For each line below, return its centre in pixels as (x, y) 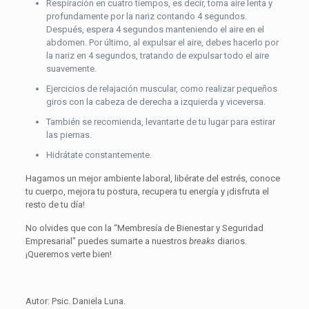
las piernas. (69, 134)
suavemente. (71, 68)
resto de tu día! (55, 204)
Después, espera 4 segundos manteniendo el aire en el (155, 29)
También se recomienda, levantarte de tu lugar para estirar (160, 121)
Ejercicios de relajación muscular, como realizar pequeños (161, 88)
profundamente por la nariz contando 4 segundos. (146, 16)
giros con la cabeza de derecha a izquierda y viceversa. (156, 101)
